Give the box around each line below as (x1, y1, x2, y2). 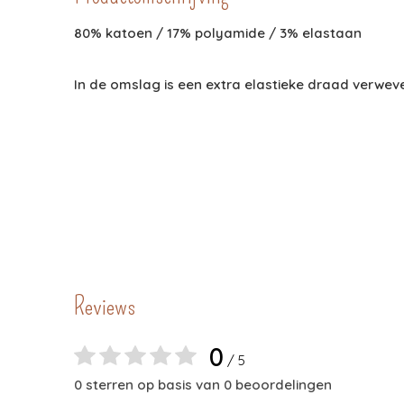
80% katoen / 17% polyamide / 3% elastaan (74, 24, 362, 42)
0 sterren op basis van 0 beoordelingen (74, 376, 332, 394)
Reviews (74, 291, 135, 322)
